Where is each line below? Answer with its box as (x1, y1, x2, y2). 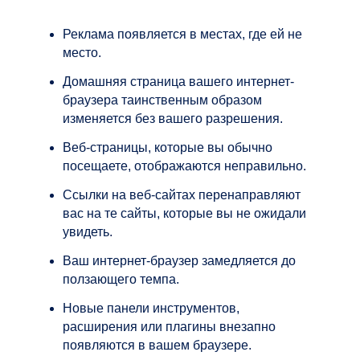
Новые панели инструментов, (63, 301, 239, 315)
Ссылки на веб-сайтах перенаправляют (63, 187, 301, 202)
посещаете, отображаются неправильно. (63, 158, 306, 173)
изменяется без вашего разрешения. (63, 111, 283, 125)
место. (63, 45, 101, 59)
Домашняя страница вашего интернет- (63, 74, 294, 88)
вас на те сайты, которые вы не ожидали (63, 206, 306, 220)
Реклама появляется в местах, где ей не (63, 27, 302, 41)
